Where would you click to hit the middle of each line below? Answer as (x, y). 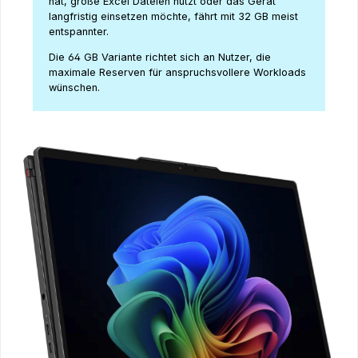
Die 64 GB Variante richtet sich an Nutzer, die (160, 57)
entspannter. (80, 31)
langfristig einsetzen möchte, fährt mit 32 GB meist (173, 16)
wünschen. (74, 87)
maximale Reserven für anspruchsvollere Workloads (177, 72)
